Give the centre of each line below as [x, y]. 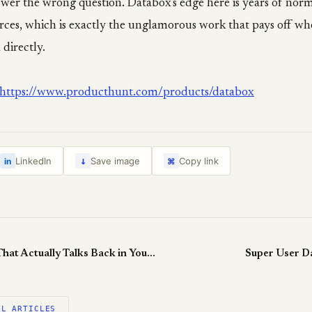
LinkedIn [33, 161]
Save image [115, 161]
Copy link [199, 161]
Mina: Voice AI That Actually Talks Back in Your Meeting [151, 254]
